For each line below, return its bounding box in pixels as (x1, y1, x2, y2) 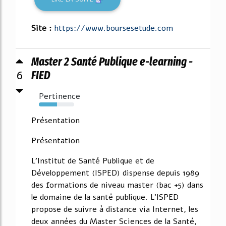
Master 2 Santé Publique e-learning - (31, 54, 193, 69)
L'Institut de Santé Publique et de (31, 155, 154, 167)
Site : (31, 23, 54, 34)
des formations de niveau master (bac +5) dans (31, 180, 203, 191)
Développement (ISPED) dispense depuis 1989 (31, 167, 199, 179)
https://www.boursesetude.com (54, 23, 173, 34)
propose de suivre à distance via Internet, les (31, 204, 198, 215)
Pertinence (39, 91, 80, 102)
